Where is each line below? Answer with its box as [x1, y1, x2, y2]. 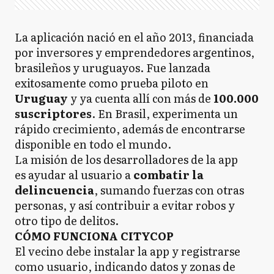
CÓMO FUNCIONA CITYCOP [15, 228, 174, 244]
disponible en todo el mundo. [15, 136, 171, 152]
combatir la [131, 166, 204, 183]
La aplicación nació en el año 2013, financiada [15, 29, 254, 45]
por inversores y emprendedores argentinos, [15, 44, 254, 61]
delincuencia [15, 182, 94, 198]
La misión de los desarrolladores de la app [15, 151, 238, 168]
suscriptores [15, 105, 92, 122]
